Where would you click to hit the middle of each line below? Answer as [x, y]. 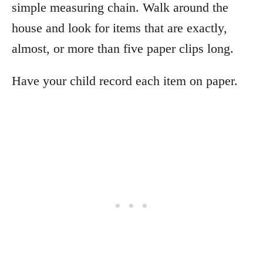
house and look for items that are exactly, [119, 28]
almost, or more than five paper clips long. [123, 48]
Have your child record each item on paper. [125, 80]
